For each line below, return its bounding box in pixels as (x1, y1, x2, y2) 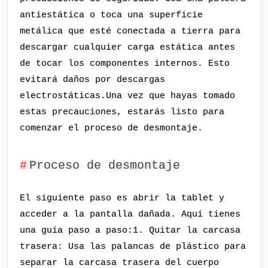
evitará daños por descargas (20, 74, 166, 86)
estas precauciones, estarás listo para (20, 106, 225, 118)
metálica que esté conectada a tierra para (20, 26, 241, 37)
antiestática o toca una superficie (20, 10, 203, 21)
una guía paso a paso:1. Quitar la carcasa (20, 224, 241, 236)
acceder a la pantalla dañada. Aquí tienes (20, 208, 241, 220)
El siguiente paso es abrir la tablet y (20, 192, 225, 203)
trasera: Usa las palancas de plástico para (20, 240, 246, 252)
